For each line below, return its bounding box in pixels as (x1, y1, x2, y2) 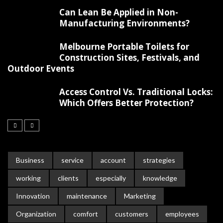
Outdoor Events (7, 63, 74, 75)
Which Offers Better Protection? (59, 97, 194, 109)
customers (115, 210, 148, 219)
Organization (16, 210, 56, 219)
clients (58, 174, 79, 183)
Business (16, 156, 44, 165)
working (16, 174, 41, 183)
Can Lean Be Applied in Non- (59, 6, 178, 18)
